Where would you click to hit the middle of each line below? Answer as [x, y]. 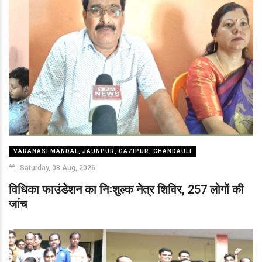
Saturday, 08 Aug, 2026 [57, 168]
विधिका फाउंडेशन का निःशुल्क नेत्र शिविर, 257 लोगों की [126, 190]
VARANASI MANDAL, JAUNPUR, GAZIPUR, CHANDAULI [103, 151]
